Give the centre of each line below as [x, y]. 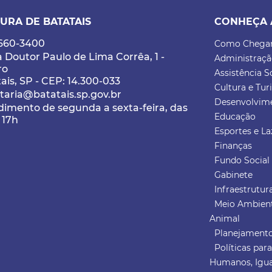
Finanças [233, 146]
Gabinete [234, 175]
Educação [235, 117]
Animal [225, 219]
